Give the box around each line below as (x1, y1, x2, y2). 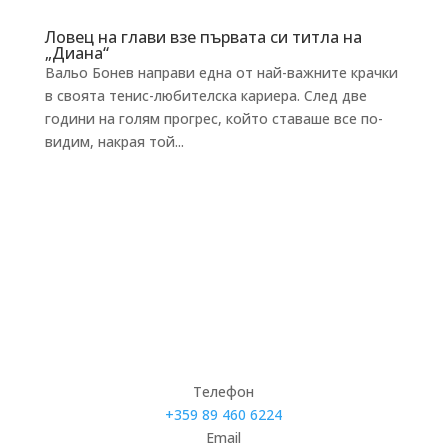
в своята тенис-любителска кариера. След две (44, 86, 367, 106)
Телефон (193, 382, 255, 402)
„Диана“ (44, 42, 109, 65)
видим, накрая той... (44, 132, 184, 152)
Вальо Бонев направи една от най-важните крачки (44, 63, 398, 83)
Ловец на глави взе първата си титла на (44, 26, 362, 49)
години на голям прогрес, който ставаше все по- (44, 109, 383, 129)
